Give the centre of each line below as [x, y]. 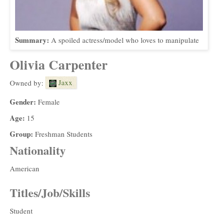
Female [49, 101]
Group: [22, 134]
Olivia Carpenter [59, 64]
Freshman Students [64, 134]
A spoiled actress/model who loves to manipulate [125, 40]
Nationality [38, 150]
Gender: [24, 101]
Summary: [33, 40]
